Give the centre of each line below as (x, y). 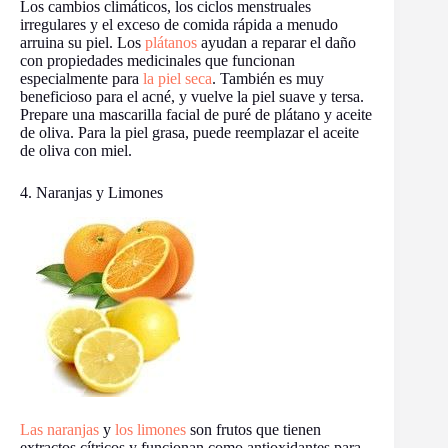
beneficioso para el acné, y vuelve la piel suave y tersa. (192, 96)
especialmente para (81, 78)
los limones (150, 429)
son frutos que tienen (253, 429)
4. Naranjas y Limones (91, 192)
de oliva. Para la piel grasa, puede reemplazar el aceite (189, 132)
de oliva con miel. (76, 150)
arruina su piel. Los (82, 42)
